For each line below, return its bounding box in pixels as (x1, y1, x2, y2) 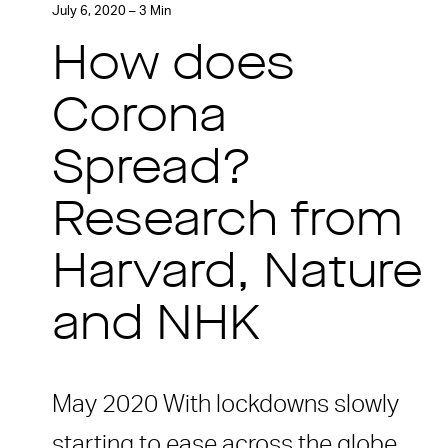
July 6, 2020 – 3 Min (52, 4, 171, 18)
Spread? (52, 146, 252, 195)
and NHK (52, 302, 260, 351)
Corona (52, 94, 227, 143)
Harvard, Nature (52, 250, 423, 299)
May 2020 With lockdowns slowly (52, 392, 399, 417)
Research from (52, 198, 403, 247)
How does (52, 42, 295, 91)
